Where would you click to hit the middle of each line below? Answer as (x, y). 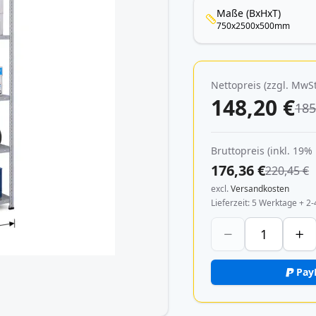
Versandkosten (260, 189)
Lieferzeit (230, 203)
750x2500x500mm (254, 26)
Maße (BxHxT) (249, 13)
